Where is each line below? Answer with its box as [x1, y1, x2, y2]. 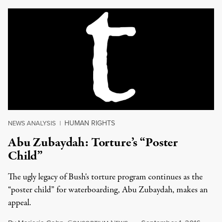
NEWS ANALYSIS [8, 118, 56, 127]
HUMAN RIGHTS [64, 118, 115, 128]
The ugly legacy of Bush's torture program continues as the [8, 171, 203, 183]
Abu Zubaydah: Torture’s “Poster [8, 134, 178, 152]
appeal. [8, 197, 31, 209]
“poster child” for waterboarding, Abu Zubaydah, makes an [8, 184, 208, 196]
